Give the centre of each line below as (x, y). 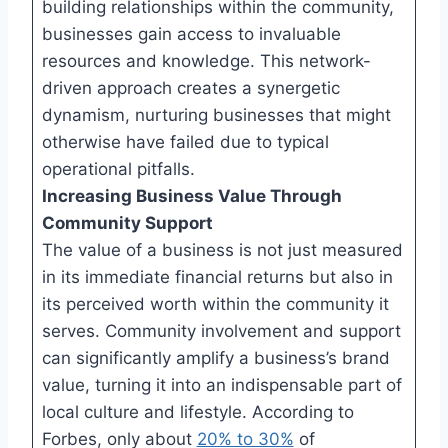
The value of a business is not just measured (222, 249)
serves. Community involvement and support (221, 330)
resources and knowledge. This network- (206, 60)
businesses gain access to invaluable (191, 33)
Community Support (127, 222)
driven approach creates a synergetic (190, 87)
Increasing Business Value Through (191, 195)
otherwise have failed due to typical (185, 141)
